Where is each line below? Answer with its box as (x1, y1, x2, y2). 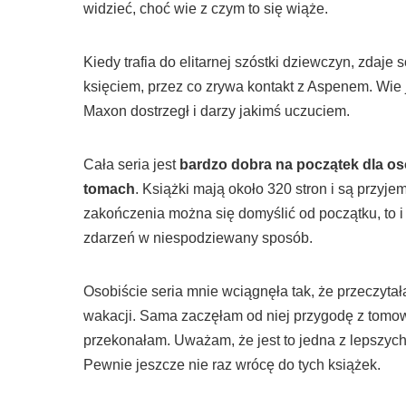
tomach (83, 181, 135, 198)
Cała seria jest (83, 157, 179, 173)
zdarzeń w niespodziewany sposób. (83, 230, 313, 246)
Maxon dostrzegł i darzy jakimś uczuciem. (83, 103, 350, 120)
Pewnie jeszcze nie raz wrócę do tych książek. (83, 357, 381, 373)
